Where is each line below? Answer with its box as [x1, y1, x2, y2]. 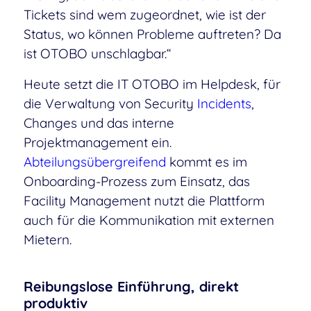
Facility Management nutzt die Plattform [23, 192, 264, 210]
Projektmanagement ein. [23, 134, 171, 151]
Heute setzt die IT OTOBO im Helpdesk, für [23, 76, 280, 93]
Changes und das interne [23, 115, 174, 132]
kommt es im [165, 153, 247, 171]
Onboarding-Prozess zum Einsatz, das [23, 173, 250, 190]
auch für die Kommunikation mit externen [23, 212, 274, 229]
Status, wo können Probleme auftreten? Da [23, 26, 281, 43]
